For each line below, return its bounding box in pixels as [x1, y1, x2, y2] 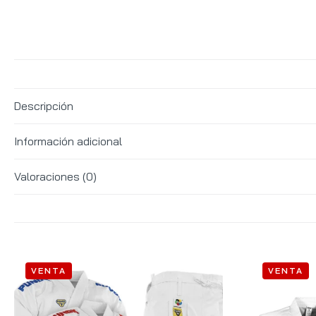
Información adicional [14, 133, 122, 148]
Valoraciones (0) [14, 169, 97, 183]
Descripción [14, 98, 73, 113]
